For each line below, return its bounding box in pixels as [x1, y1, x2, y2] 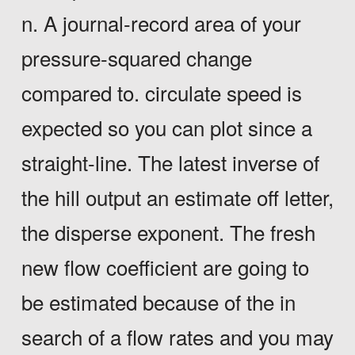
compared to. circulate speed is [21, 78, 302, 108]
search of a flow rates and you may [21, 322, 334, 352]
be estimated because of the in [21, 287, 296, 317]
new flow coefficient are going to [21, 252, 309, 282]
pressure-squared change [21, 43, 252, 73]
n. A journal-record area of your [21, 8, 301, 38]
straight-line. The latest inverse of [21, 147, 319, 177]
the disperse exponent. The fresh [21, 217, 315, 247]
